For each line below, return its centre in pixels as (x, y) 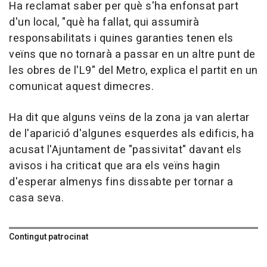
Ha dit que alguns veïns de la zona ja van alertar (129, 118)
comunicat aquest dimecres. (81, 87)
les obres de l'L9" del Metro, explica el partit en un (133, 71)
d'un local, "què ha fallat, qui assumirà (104, 23)
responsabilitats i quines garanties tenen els (121, 39)
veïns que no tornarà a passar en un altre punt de (132, 55)
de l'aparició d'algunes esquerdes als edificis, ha (131, 134)
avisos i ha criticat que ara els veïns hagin (114, 166)
